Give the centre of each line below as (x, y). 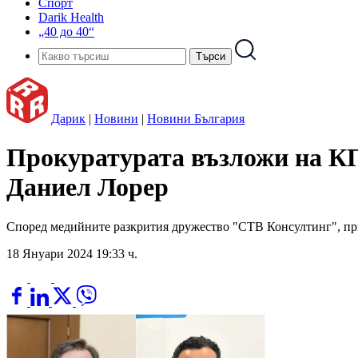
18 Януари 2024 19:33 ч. (72, 253)
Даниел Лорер (88, 187)
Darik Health (71, 17)
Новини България (196, 119)
